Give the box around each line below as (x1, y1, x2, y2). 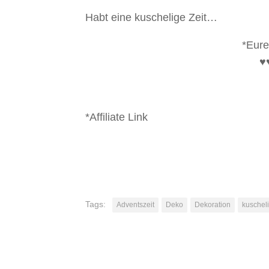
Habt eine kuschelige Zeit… (85, 11, 217, 23)
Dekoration (195, 201, 231, 209)
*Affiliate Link (85, 111, 148, 123)
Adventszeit (116, 201, 154, 209)
